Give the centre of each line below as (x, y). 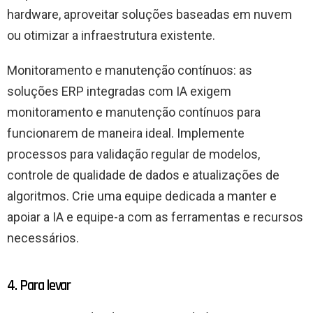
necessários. (43, 238)
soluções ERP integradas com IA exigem (119, 91)
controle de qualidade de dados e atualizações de (143, 175)
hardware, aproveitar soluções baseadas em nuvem (150, 14)
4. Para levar (39, 285)
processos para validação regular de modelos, (133, 154)
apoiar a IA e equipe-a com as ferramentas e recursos (155, 217)
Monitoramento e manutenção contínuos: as (130, 70)
